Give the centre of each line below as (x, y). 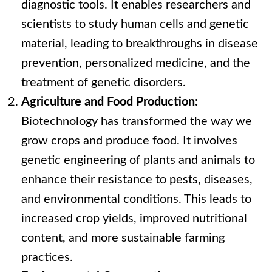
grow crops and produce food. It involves (129, 141)
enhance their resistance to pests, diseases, (137, 180)
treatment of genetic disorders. (104, 83)
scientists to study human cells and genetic (135, 25)
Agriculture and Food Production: (110, 102)
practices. (47, 258)
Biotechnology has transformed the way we (137, 122)
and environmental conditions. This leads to (136, 199)
